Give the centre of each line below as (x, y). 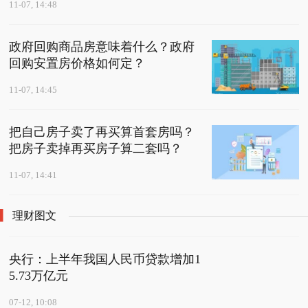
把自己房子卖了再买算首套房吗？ (102, 132)
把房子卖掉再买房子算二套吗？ (96, 149)
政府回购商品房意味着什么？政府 (102, 47)
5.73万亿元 (39, 276)
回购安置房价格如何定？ (77, 64)
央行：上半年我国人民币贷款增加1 (105, 260)
